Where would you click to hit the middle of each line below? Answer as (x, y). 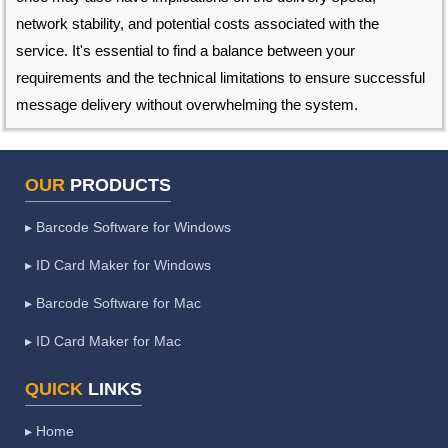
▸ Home (49, 431)
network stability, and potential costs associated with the (198, 24)
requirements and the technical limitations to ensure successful (221, 78)
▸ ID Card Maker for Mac (103, 341)
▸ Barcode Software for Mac (113, 303)
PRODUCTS (118, 185)
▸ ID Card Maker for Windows (118, 265)
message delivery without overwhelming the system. (187, 105)
